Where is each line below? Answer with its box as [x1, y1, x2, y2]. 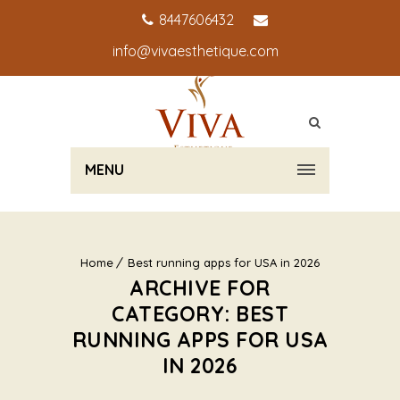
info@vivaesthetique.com [112, 42, 279, 60]
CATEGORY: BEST [112, 301, 288, 327]
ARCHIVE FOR [129, 275, 271, 301]
